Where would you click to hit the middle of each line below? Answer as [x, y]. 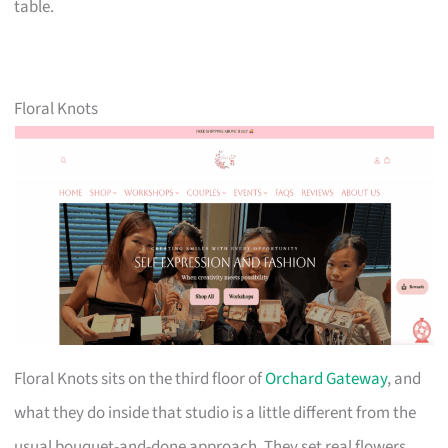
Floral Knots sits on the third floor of [140, 378]
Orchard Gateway [326, 378]
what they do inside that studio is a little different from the [215, 412]
